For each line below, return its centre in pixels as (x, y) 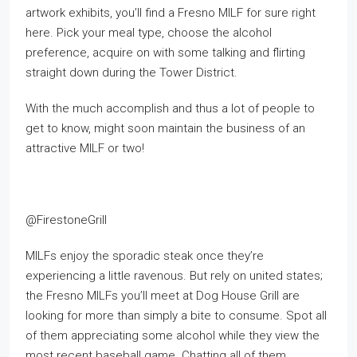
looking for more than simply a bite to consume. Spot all (176, 316)
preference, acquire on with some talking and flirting (165, 53)
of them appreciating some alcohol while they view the (173, 335)
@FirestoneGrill (66, 220)
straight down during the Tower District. (131, 73)
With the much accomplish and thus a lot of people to (170, 108)
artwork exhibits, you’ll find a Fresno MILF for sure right (171, 13)
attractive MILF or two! (85, 148)
